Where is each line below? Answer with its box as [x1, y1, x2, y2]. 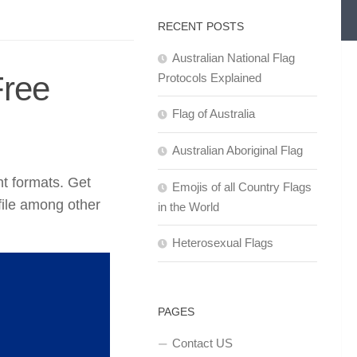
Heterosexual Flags [172, 236, 273, 249]
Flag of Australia [172, 107, 255, 120]
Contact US [172, 336, 233, 350]
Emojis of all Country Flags [172, 180, 312, 194]
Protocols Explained [158, 71, 261, 84]
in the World [158, 200, 219, 214]
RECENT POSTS [158, 20, 244, 33]
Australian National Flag [172, 51, 295, 65]
